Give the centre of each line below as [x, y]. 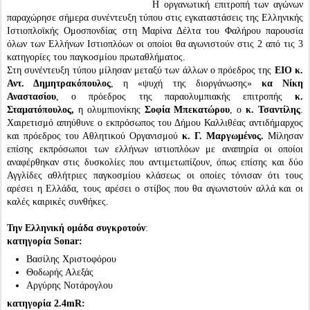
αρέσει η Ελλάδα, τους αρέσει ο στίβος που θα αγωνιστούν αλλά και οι [155, 189]
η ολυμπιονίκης [111, 110]
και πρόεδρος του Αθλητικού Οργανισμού [94, 136]
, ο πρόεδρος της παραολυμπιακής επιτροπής [175, 97]
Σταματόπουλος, [43, 110]
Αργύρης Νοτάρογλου [70, 285]
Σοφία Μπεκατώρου [187, 110]
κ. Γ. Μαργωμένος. [223, 136]
